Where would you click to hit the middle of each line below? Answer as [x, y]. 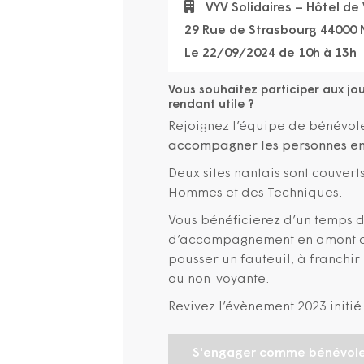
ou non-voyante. [219, 279]
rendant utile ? [211, 105]
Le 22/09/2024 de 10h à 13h [271, 54]
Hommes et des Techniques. [255, 193]
